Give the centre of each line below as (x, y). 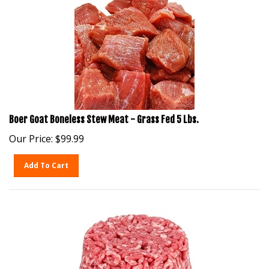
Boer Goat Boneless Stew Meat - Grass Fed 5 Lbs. (104, 113)
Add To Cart (47, 159)
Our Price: (31, 133)
